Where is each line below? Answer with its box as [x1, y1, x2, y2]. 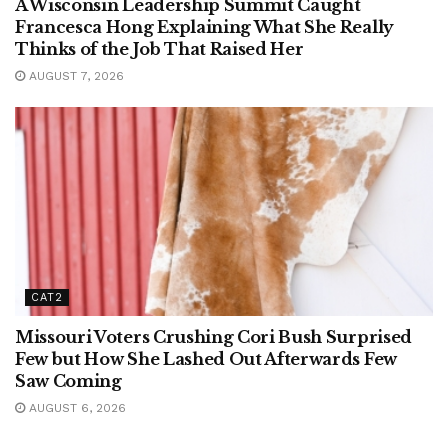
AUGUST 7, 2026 [25, 69, 124, 84]
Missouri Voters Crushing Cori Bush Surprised [15, 327, 412, 348]
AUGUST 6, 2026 [25, 401, 126, 416]
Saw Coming [15, 371, 122, 392]
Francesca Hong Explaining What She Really [15, 17, 394, 38]
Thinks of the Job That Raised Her [15, 39, 304, 60]
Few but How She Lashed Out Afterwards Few [15, 349, 397, 370]
